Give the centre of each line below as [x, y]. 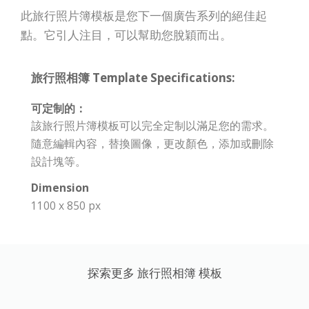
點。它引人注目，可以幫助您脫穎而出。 [126, 35]
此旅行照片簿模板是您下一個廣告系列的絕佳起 [144, 16]
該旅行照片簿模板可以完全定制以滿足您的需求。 [152, 126]
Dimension [60, 188]
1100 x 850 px [66, 206]
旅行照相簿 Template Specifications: [133, 78]
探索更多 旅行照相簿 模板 [154, 273]
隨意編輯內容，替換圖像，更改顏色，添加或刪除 [152, 144]
